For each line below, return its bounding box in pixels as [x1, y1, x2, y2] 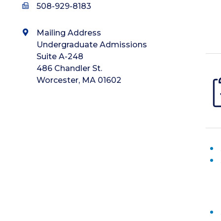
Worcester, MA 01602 [37, 75, 121, 85]
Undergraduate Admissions [37, 40, 147, 49]
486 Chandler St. [37, 64, 102, 73]
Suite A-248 [37, 52, 83, 61]
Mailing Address [37, 28, 101, 37]
